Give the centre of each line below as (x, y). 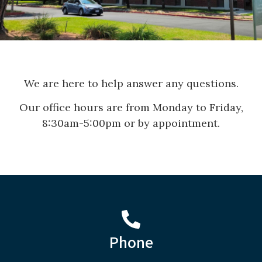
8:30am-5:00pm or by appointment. (131, 123)
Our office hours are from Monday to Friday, (131, 108)
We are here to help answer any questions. (131, 83)
